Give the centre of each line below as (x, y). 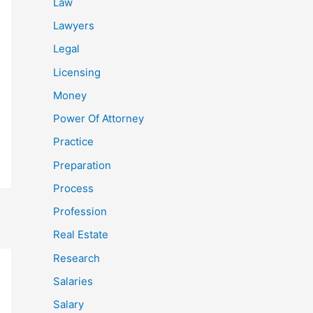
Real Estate (81, 235)
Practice (73, 142)
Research (77, 258)
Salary (68, 305)
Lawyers (74, 26)
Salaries (73, 281)
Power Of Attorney (99, 119)
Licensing (77, 72)
